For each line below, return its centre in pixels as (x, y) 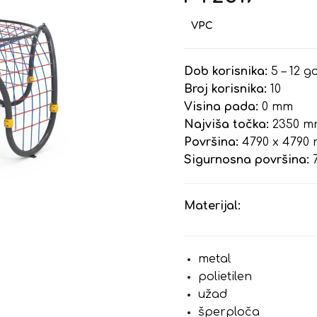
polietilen (225, 277)
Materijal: (213, 206)
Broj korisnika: (226, 89)
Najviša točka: (227, 125)
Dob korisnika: (226, 71)
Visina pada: (221, 107)
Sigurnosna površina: (247, 160)
